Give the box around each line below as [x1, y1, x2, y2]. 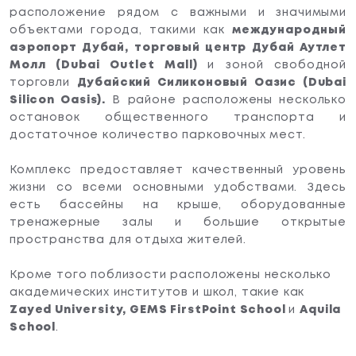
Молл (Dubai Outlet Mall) [10, 60, 208, 71]
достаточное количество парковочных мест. [10, 130, 306, 141]
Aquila [300, 305, 342, 315]
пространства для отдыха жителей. [10, 235, 250, 246]
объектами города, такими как [10, 25, 233, 36]
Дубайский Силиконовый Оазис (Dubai [76, 78, 346, 88]
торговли [10, 78, 77, 88]
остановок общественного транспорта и [10, 113, 346, 123]
